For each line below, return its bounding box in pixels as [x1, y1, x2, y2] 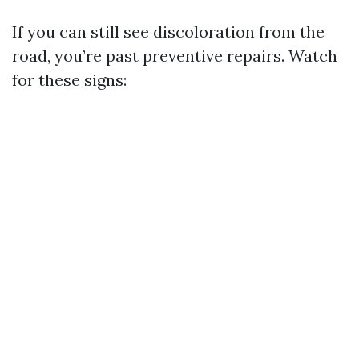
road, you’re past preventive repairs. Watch [12, 46, 337, 66]
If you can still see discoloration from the [12, 22, 325, 42]
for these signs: [12, 70, 127, 90]
